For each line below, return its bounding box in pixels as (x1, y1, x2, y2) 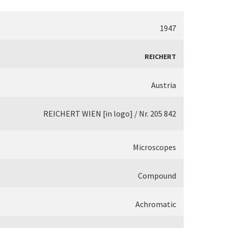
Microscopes (133, 142, 176, 152)
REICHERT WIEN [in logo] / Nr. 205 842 (43, 108, 176, 119)
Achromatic (135, 199, 176, 209)
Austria (151, 80, 176, 90)
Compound (138, 170, 176, 181)
